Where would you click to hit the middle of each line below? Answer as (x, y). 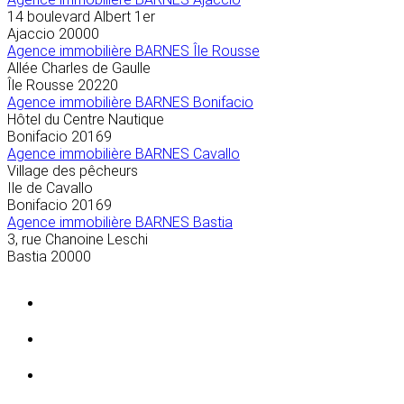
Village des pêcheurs (73, 171)
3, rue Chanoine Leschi (78, 240)
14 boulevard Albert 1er (81, 17)
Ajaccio (31, 34)
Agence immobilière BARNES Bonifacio (130, 103)
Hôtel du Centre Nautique (86, 120)
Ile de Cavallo (50, 188)
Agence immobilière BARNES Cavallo (124, 154)
